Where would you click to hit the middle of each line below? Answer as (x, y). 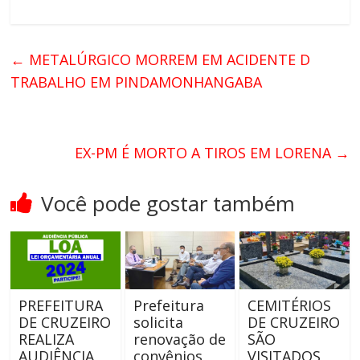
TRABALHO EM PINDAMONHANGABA (137, 82)
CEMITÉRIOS (289, 306)
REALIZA (47, 340)
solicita (158, 323)
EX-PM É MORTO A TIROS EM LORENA (205, 153)
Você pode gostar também (168, 204)
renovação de (179, 340)
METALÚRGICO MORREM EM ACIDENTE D (168, 60)
